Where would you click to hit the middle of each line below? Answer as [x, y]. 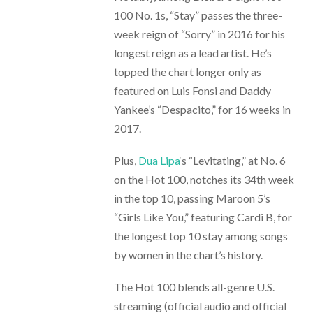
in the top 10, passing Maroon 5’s [192, 198]
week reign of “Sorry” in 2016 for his [199, 34]
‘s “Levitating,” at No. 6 [232, 161]
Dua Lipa [159, 161]
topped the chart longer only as [187, 71]
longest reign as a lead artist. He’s [192, 52]
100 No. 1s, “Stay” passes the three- [198, 15]
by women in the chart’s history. [188, 255]
